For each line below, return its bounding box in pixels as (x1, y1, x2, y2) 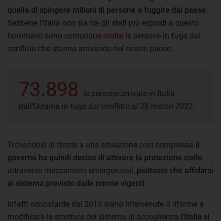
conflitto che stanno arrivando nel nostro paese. (7, 43, 173, 53)
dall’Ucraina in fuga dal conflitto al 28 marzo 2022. (19, 101, 195, 111)
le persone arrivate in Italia (83, 88, 175, 98)
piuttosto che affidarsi (137, 165, 214, 175)
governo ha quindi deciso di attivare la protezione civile (7, 152, 202, 162)
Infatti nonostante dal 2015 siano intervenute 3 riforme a (7, 199, 204, 209)
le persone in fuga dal (123, 31, 200, 40)
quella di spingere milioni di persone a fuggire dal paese (7, 5, 206, 15)
